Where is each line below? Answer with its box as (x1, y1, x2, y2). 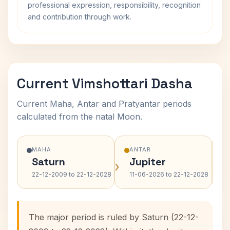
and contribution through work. (28, 12, 131, 21)
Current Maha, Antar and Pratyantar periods (17, 99, 191, 109)
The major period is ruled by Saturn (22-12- (29, 212, 199, 222)
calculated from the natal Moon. (17, 111, 142, 122)
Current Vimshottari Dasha (17, 74, 193, 92)
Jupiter (129, 155, 166, 168)
